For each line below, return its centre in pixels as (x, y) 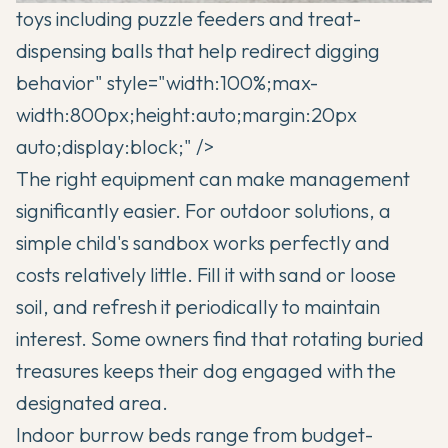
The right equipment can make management (213, 179)
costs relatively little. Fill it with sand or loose (206, 275)
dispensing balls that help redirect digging (198, 51)
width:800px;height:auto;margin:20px (186, 115)
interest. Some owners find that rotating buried (220, 339)
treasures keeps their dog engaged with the (206, 371)
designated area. (92, 403)
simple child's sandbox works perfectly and (203, 243)
